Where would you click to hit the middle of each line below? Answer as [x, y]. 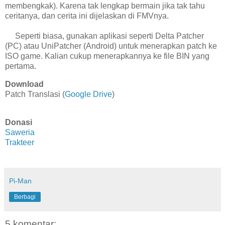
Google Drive [88, 94]
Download [24, 84]
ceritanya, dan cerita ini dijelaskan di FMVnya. [87, 16]
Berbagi [25, 197]
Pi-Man [20, 181]
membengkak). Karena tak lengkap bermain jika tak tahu [105, 6]
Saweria [20, 132]
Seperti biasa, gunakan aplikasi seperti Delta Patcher [104, 36]
